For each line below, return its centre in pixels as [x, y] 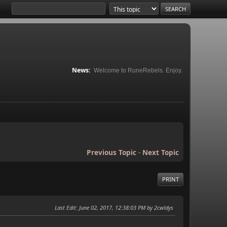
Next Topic [161, 152]
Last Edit [65, 207]
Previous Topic [111, 152]
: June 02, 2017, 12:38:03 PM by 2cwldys [125, 207]
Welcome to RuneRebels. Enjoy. [138, 70]
